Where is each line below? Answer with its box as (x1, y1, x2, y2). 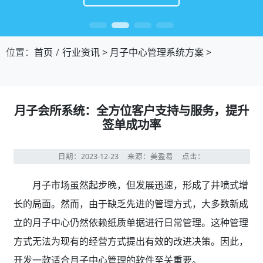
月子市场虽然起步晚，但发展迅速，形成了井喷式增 (32, 178, 248, 191)
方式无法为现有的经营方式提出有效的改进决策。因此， (13, 235, 248, 248)
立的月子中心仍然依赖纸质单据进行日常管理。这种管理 (13, 216, 248, 229)
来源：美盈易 (127, 151, 182, 161)
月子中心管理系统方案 (110, 46, 204, 59)
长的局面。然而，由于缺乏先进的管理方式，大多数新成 (13, 197, 248, 210)
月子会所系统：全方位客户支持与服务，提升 (14, 102, 249, 119)
